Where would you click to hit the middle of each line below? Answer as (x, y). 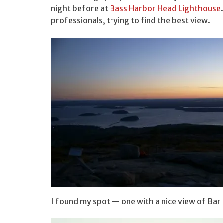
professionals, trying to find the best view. (130, 21)
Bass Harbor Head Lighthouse (165, 9)
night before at (80, 9)
